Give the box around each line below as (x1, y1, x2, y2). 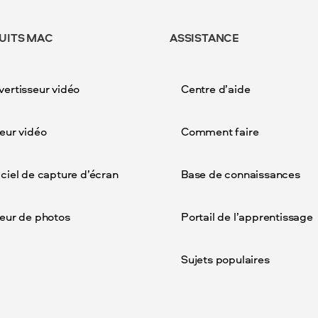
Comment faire (181, 124, 259, 139)
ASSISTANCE (170, 30, 239, 45)
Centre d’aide (181, 81, 251, 97)
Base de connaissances (181, 166, 300, 182)
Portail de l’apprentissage (181, 209, 313, 224)
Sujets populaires (181, 251, 270, 267)
